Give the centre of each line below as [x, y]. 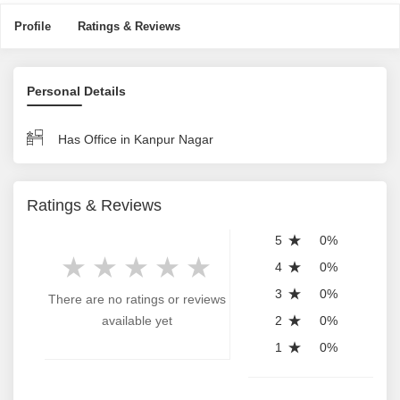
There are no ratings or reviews [137, 299]
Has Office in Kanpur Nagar [136, 139]
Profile [33, 26]
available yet [137, 321]
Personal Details [76, 91]
